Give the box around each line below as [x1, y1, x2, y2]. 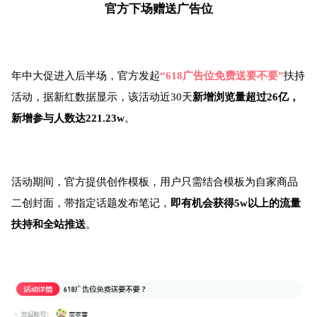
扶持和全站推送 [11, 218, 86, 230]
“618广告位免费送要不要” [160, 69, 284, 81]
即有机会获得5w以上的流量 [171, 197, 301, 209]
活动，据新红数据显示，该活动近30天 [11, 91, 192, 103]
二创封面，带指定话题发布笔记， [11, 197, 171, 209]
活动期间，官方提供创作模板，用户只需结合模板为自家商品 [11, 175, 298, 188]
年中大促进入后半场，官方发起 [11, 69, 160, 81]
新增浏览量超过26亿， [192, 91, 299, 103]
